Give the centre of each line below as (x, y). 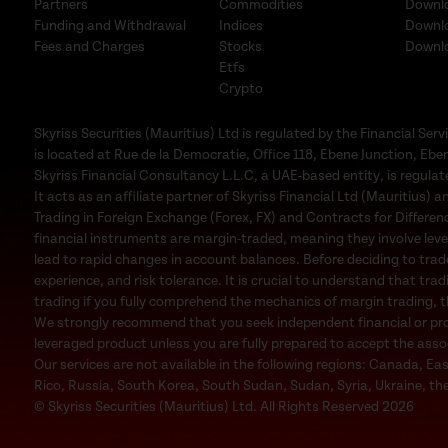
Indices (241, 25)
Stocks (241, 46)
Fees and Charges (89, 46)
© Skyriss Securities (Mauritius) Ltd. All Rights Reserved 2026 (223, 406)
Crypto (241, 88)
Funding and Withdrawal (109, 25)
